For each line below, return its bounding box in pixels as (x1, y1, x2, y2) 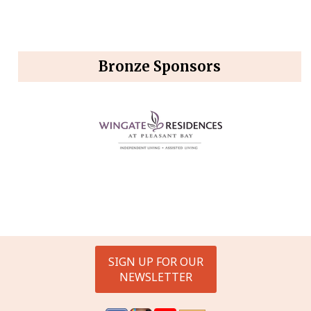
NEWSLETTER (119, 269, 192, 285)
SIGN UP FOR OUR (108, 253, 203, 269)
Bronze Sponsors (99, 57, 221, 75)
